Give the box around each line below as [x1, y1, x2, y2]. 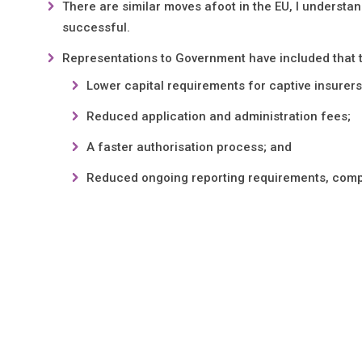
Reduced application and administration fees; [86, 108, 351, 124]
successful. [62, 19, 131, 35]
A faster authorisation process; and [86, 139, 293, 154]
